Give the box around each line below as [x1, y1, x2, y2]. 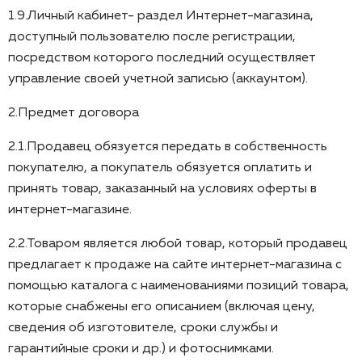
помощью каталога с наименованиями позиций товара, [8, 279, 349, 293]
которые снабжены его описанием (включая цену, [8, 300, 315, 314]
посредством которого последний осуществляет [8, 51, 316, 65]
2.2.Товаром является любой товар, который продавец [8, 237, 347, 250]
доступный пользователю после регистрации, [8, 30, 296, 44]
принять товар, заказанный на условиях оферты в [8, 182, 317, 196]
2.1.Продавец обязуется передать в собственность [8, 140, 327, 154]
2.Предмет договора [8, 106, 139, 120]
